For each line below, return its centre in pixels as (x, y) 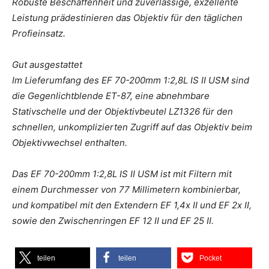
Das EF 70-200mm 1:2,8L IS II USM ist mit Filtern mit (122, 174)
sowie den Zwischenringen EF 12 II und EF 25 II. (113, 220)
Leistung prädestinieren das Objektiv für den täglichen (127, 17)
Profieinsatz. (39, 33)
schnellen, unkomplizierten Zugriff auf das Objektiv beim (132, 127)
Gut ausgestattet (47, 64)
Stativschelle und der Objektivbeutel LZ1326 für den (122, 111)
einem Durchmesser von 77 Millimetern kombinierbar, (126, 189)
